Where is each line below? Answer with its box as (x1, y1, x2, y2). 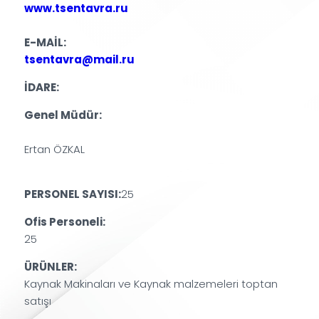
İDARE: (24, 79, 60, 98)
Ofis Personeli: (24, 214, 106, 232)
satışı (24, 293, 52, 310)
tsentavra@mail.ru (24, 51, 135, 70)
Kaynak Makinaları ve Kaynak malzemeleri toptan (24, 276, 278, 293)
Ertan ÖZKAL (24, 142, 85, 159)
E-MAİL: (24, 34, 67, 53)
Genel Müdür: (24, 107, 103, 125)
